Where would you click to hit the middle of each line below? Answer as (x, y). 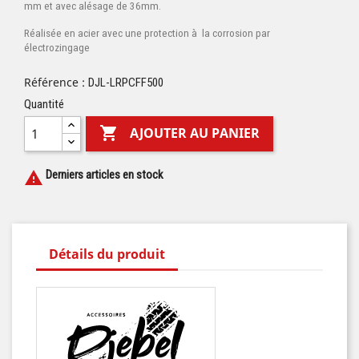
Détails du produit (107, 254)
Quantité (44, 104)
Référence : (54, 82)
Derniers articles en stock (103, 174)
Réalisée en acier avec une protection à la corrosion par (147, 33)
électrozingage (57, 48)
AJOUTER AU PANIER (195, 133)
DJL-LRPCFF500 (126, 83)
